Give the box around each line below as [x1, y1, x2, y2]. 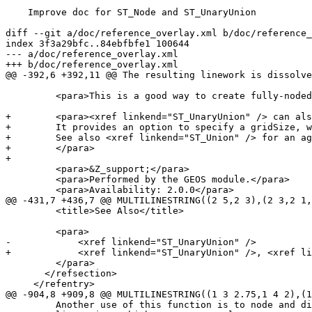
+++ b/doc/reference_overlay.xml [6, 59, 178, 70]
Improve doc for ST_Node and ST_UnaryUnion [6, 7, 28, 18]
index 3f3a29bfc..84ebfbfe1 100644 [6, 38, 189, 49]
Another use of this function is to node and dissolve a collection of [6, 299, 56, 311]
